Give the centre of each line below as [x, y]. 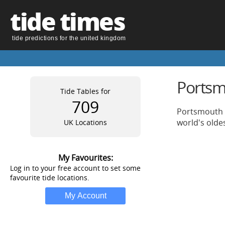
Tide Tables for [85, 91]
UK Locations [85, 122]
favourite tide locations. [50, 178]
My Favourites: [85, 158]
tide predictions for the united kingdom [69, 38]
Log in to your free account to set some [75, 168]
